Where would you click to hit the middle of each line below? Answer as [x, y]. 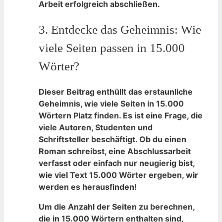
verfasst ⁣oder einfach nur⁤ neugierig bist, [117, 163]
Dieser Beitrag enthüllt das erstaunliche [116, 91]
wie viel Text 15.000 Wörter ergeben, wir [118, 175]
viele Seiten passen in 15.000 [112, 48]
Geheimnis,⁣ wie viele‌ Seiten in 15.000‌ [111, 103]
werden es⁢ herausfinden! [88, 187]
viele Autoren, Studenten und [96, 127]
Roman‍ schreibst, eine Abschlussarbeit [115, 151]
